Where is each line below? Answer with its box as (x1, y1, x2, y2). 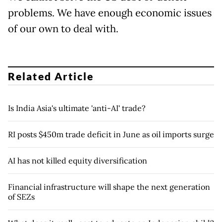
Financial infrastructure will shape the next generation (8, 181, 210, 192)
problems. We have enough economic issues (8, 6, 212, 20)
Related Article (8, 69, 94, 82)
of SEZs (8, 191, 35, 202)
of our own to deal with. (8, 22, 118, 36)
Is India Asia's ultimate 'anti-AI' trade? (8, 103, 146, 113)
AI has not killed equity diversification (8, 155, 147, 166)
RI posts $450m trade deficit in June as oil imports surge (8, 129, 214, 139)
